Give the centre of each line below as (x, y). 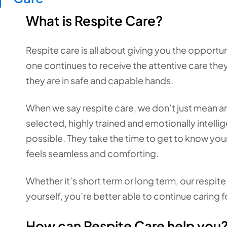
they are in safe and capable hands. (100, 80)
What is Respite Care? (94, 21)
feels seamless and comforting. (92, 153)
